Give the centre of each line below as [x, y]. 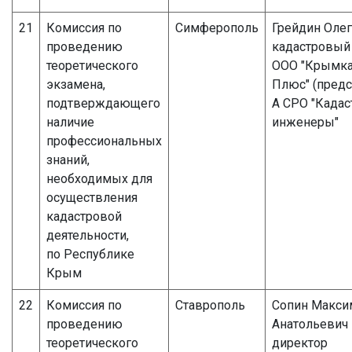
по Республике [90, 254]
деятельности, [88, 235]
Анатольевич [310, 324]
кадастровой [84, 216]
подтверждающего [103, 103]
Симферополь [217, 27]
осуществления [92, 197]
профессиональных [104, 141]
